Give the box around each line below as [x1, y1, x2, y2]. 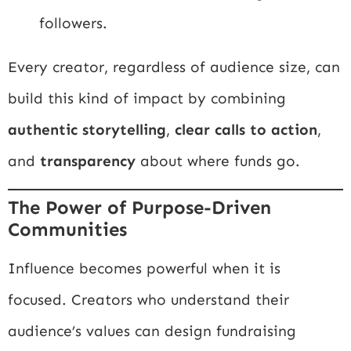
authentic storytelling [8, 121, 166, 139]
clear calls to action [175, 121, 317, 139]
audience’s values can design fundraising [8, 321, 296, 340]
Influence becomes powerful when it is [8, 259, 280, 277]
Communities [8, 217, 127, 241]
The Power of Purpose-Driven [8, 195, 271, 219]
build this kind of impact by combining [8, 89, 286, 108]
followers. [39, 14, 107, 33]
